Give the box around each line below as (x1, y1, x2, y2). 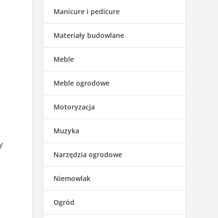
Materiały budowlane (54, 30, 125, 40)
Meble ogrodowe (54, 78, 110, 88)
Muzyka (54, 126, 80, 135)
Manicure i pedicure (54, 6, 120, 16)
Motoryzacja (54, 102, 95, 111)
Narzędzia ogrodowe (54, 149, 123, 159)
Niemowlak (54, 173, 91, 183)
